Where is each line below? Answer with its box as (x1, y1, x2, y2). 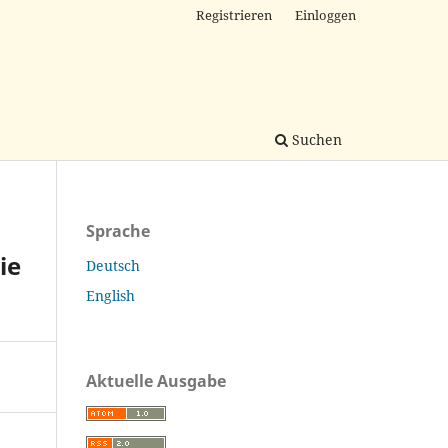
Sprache (86, 219, 150, 242)
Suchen (288, 129, 342, 149)
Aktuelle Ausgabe (86, 369, 226, 392)
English (86, 285, 135, 305)
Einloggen (295, 5, 356, 24)
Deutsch (86, 255, 140, 275)
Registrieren (196, 5, 273, 24)
